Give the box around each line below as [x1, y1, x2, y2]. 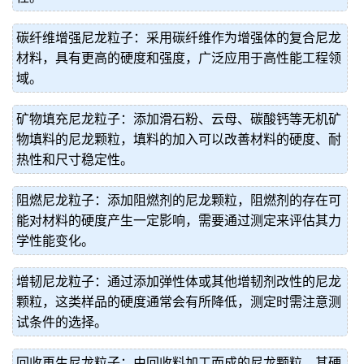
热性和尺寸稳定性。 [16, 153, 133, 167]
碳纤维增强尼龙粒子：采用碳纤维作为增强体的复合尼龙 [16, 31, 341, 45]
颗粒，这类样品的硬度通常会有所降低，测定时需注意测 [16, 295, 341, 309]
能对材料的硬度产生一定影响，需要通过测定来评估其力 [16, 214, 341, 227]
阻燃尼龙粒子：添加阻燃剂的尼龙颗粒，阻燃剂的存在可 [16, 193, 341, 207]
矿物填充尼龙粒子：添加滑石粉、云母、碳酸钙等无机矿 [16, 112, 341, 126]
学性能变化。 [16, 234, 94, 248]
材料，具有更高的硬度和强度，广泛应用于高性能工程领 [16, 51, 341, 65]
